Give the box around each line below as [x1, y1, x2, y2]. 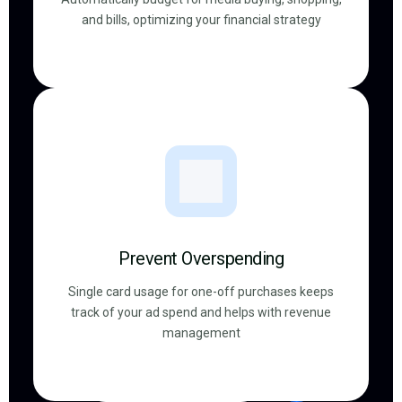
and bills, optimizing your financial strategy [81, 13, 321, 27]
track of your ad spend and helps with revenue [71, 305, 331, 319]
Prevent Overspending [118, 248, 284, 269]
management [162, 326, 240, 340]
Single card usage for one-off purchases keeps [68, 284, 334, 299]
